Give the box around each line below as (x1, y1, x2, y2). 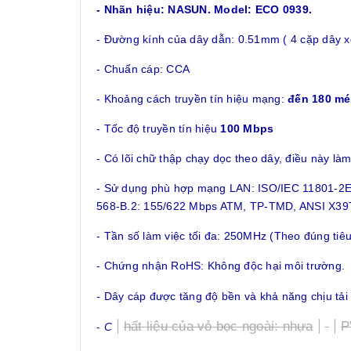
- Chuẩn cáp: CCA (96, 63, 190, 76)
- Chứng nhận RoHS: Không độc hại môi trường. (96, 259, 345, 273)
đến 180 (288, 92, 331, 106)
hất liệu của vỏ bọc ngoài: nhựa (123, 319, 313, 335)
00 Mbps (226, 122, 274, 136)
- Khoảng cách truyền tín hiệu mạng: (96, 92, 288, 106)
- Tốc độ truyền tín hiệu (96, 122, 221, 136)
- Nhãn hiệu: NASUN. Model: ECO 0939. (96, 3, 312, 16)
